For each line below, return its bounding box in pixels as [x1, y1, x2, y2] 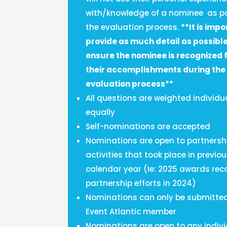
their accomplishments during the [86, 64, 226, 75]
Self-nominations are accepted [86, 121, 211, 132]
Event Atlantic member [86, 206, 177, 217]
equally [86, 107, 116, 118]
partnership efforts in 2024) [86, 178, 197, 189]
